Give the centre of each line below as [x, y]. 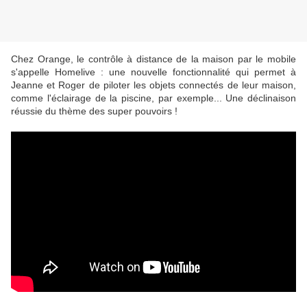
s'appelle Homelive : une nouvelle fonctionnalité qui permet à [153, 72]
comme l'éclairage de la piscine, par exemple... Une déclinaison [153, 98]
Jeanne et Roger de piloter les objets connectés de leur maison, [153, 85]
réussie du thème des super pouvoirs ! [94, 111]
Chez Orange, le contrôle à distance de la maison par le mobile [153, 59]
